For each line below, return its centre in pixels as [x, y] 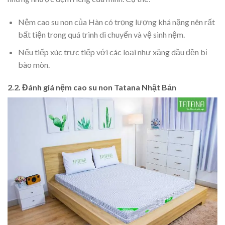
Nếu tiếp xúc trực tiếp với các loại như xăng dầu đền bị [113, 52]
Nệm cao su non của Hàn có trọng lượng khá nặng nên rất [116, 22]
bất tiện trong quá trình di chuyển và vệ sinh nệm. [101, 34]
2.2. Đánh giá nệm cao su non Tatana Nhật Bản [92, 87]
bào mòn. [34, 64]
